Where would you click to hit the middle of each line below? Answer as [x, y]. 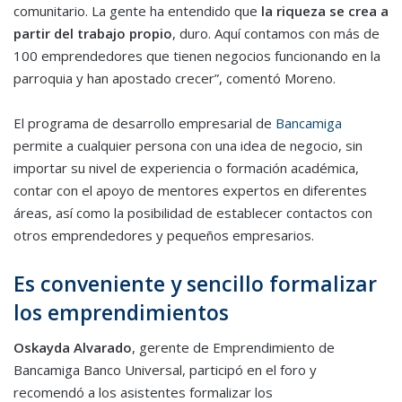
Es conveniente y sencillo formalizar [195, 283]
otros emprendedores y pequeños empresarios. [164, 235]
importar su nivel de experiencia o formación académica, [186, 167]
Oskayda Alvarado [73, 348]
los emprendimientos [121, 312]
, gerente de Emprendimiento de [233, 348]
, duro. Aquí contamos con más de [276, 33]
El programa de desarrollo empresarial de [144, 122]
